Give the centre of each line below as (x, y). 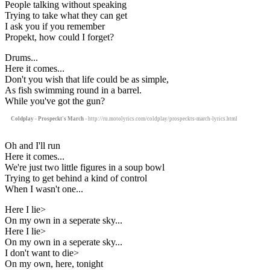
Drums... (21, 57)
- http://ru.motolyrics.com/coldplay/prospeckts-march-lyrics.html (161, 118)
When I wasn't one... (44, 189)
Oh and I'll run (33, 145)
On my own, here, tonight (54, 263)
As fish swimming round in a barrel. (73, 90)
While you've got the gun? (55, 101)
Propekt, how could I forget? (59, 37)
